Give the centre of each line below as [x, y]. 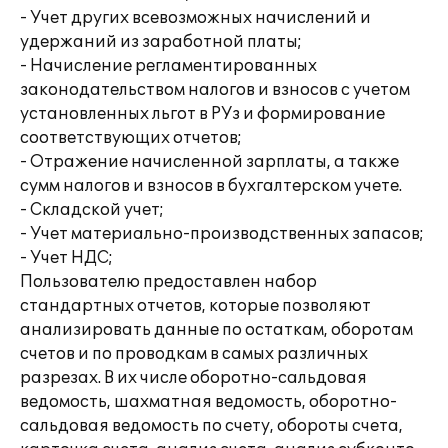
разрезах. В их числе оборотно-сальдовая [193, 378]
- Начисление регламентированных [168, 66]
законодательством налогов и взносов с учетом [215, 90]
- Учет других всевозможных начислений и [195, 18]
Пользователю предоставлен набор [168, 282]
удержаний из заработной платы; [161, 42]
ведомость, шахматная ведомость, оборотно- [208, 402]
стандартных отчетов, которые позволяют [195, 306]
